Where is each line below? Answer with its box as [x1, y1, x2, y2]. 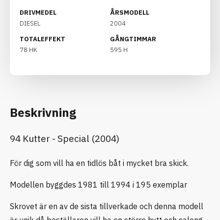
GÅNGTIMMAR [110, 34, 156, 43]
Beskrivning [10, 104, 76, 120]
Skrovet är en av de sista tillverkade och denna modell [10, 201, 203, 211]
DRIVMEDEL [20, 8, 56, 17]
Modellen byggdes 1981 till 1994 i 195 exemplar [10, 179, 187, 190]
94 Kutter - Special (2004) [10, 132, 119, 144]
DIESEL [20, 19, 40, 27]
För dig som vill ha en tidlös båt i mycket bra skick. [10, 158, 189, 168]
